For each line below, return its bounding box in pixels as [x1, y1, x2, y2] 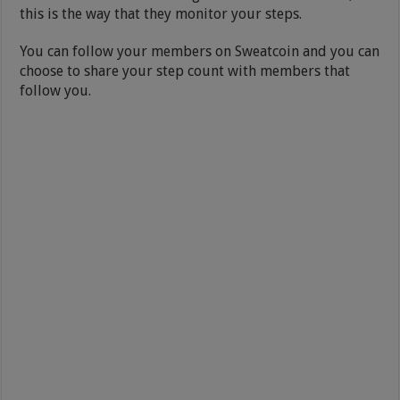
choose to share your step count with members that [20, 62, 351, 79]
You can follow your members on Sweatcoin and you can [20, 42, 380, 60]
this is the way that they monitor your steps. [20, 4, 303, 22]
